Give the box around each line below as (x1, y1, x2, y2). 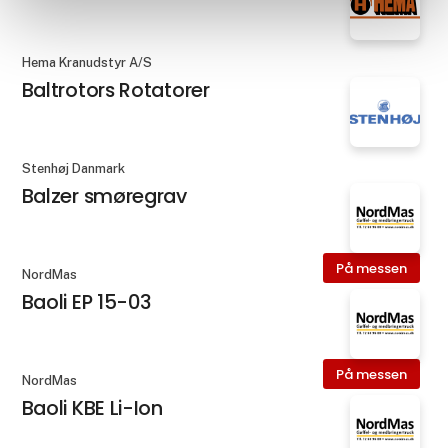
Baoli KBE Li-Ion (21, 394, 163, 423)
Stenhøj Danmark (21, 161, 125, 177)
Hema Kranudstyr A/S (21, 54, 152, 70)
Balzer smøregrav (21, 181, 187, 210)
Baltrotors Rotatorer (21, 75, 210, 104)
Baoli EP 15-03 (21, 288, 151, 317)
